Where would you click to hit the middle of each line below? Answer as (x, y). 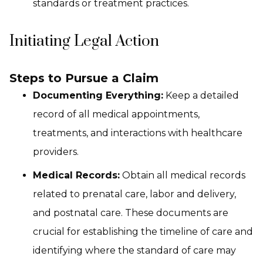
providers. (56, 152)
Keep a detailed (201, 95)
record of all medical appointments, (116, 114)
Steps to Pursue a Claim (84, 78)
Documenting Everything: (98, 95)
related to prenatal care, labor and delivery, (134, 194)
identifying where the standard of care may (134, 250)
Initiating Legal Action (84, 41)
